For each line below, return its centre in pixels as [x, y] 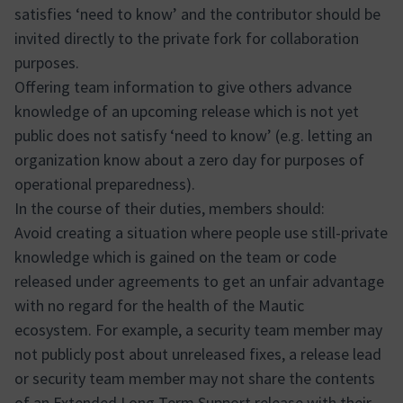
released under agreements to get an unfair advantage [199, 281]
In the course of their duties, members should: [170, 208]
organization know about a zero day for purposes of [189, 160]
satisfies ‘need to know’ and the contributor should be [197, 14]
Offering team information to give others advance [183, 87]
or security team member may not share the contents [195, 378]
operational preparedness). [105, 184]
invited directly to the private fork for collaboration [187, 38]
